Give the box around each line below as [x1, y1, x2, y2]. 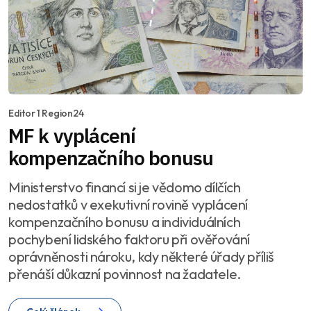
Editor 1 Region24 [8, 107, 84, 120]
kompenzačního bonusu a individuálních [8, 213, 241, 231]
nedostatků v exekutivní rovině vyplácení [8, 196, 248, 214]
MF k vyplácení [8, 123, 136, 149]
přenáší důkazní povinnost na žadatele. [8, 265, 241, 283]
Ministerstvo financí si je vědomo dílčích [8, 178, 241, 196]
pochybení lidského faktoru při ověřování [8, 230, 250, 249]
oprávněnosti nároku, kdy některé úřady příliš [8, 248, 274, 266]
